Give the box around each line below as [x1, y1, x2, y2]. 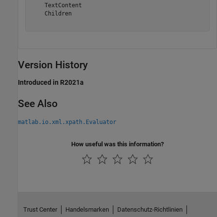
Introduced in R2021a [18, 78, 84, 87]
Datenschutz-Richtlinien [117, 206, 183, 214]
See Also [18, 98, 58, 110]
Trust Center [23, 206, 57, 214]
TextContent [31, 1, 82, 9]
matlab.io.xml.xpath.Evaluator [18, 118, 116, 125]
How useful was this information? [71, 140, 164, 148]
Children [31, 10, 72, 17]
